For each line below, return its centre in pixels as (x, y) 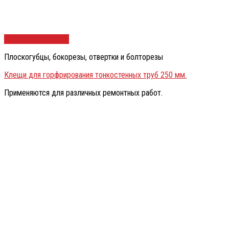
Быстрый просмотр (37, 39)
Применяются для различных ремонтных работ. (83, 93)
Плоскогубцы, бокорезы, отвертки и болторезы (84, 57)
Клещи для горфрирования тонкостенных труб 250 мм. (95, 75)
